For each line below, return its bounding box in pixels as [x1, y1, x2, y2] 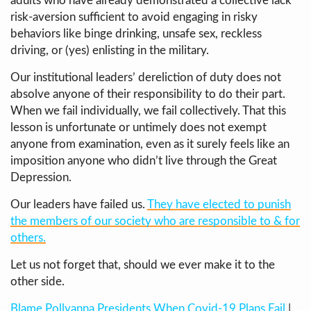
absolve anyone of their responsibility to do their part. [10, 88, 285, 100]
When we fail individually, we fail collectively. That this [10, 105, 286, 117]
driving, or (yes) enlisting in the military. [10, 44, 209, 56]
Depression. [10, 171, 72, 183]
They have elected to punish [147, 199, 291, 210]
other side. [10, 276, 65, 287]
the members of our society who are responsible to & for [10, 215, 300, 227]
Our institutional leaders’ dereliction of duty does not [10, 72, 281, 83]
